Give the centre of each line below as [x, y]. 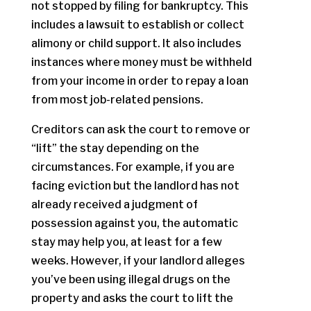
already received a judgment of [114, 204]
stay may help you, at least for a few [126, 242]
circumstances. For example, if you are [133, 167]
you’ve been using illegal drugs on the [131, 279]
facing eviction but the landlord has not [135, 186]
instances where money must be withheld [141, 62]
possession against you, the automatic [134, 223]
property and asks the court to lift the [132, 298]
